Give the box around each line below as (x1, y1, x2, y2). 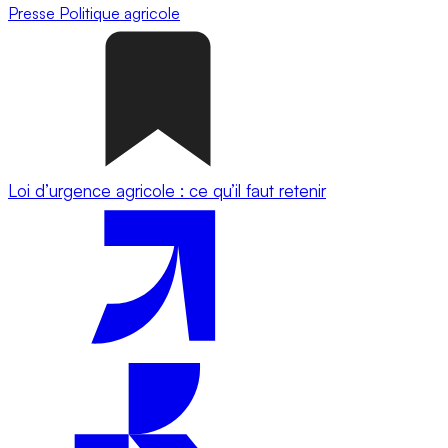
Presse (8, 2, 59, 23)
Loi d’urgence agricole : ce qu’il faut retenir (8, 179, 326, 201)
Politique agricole (59, 2, 180, 23)
